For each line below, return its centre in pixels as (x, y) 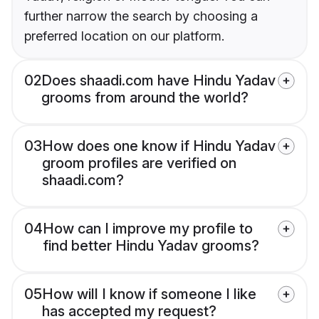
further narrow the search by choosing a (141, 16)
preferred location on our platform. (124, 36)
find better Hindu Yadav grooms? (151, 246)
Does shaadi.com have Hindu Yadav (158, 81)
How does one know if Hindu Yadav (159, 146)
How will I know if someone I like (149, 294)
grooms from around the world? (145, 98)
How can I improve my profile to (148, 229)
